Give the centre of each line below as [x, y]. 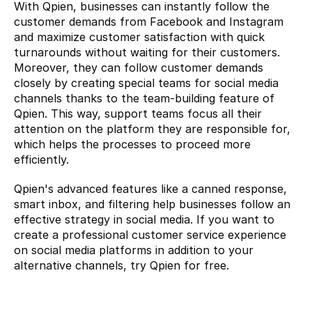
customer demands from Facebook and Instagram [149, 22]
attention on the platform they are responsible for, [152, 129]
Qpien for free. [189, 265]
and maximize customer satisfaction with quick [139, 37]
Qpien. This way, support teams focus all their [138, 114]
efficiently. [41, 159]
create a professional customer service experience [150, 235]
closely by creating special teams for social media [146, 83]
